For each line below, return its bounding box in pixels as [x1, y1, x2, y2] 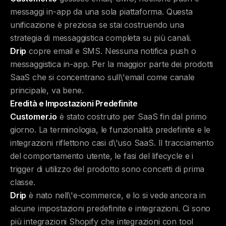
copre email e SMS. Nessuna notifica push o [26, 46, 196, 56]
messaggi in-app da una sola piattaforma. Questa [10, 7, 193, 17]
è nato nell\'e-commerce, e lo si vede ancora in [26, 190, 206, 200]
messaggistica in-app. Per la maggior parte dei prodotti [10, 59, 213, 69]
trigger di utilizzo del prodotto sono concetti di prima [10, 164, 205, 174]
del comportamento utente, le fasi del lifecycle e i [10, 151, 194, 161]
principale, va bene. [10, 85, 84, 95]
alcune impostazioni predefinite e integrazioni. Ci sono [10, 203, 211, 213]
